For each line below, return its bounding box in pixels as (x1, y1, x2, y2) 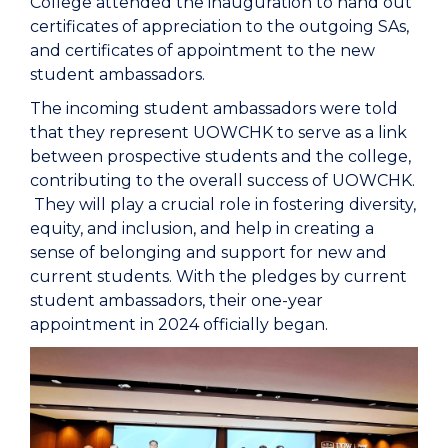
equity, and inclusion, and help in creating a (30, 219, 374, 238)
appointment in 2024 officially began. (30, 315, 328, 334)
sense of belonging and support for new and (30, 243, 387, 262)
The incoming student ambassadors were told (30, 99, 398, 118)
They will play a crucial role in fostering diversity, (30, 195, 416, 214)
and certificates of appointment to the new (30, 41, 375, 60)
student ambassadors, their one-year (30, 291, 323, 310)
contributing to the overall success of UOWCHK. (30, 171, 415, 190)
